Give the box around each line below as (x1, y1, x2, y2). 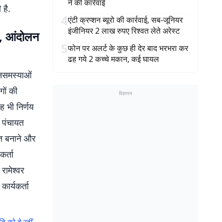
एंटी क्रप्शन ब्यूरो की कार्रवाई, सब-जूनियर (68, 14, 183, 25)
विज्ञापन (118, 90, 132, 97)
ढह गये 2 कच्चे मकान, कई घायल (68, 54, 159, 64)
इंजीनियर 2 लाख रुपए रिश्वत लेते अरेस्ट (68, 25, 180, 36)
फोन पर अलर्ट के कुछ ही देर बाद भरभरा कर (68, 43, 188, 54)
